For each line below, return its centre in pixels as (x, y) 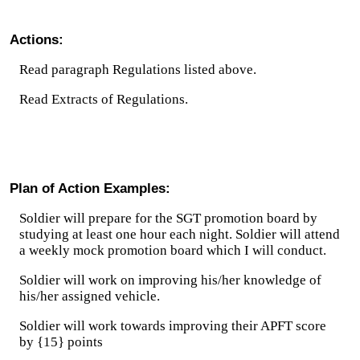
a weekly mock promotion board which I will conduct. (173, 250)
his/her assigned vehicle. (90, 296)
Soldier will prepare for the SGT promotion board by (168, 218)
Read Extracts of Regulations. (104, 99)
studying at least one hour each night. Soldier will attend (180, 234)
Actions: (37, 40)
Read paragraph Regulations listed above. (138, 70)
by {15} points (61, 342)
